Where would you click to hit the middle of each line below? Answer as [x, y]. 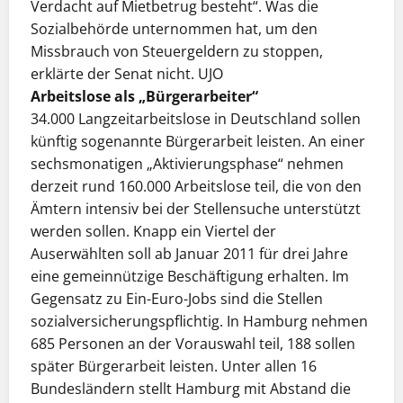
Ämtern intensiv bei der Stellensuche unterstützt [196, 209]
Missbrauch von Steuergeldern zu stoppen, [177, 52]
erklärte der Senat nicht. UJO [127, 74]
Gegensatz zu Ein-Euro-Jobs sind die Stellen [177, 299]
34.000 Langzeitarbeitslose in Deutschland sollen [196, 119]
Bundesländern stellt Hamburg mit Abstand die [191, 389]
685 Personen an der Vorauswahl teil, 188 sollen [193, 344]
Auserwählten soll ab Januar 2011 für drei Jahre [189, 254]
